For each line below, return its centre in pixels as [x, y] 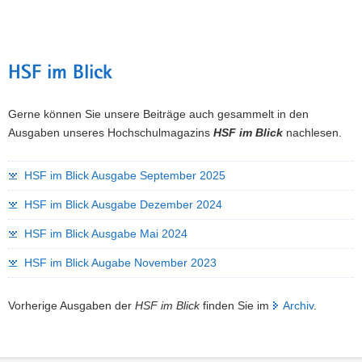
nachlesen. [314, 133]
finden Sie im [236, 306]
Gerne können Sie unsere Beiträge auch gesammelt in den [158, 114]
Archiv [298, 306]
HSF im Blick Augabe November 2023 [120, 263]
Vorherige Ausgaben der [72, 306]
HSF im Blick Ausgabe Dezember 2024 [123, 205]
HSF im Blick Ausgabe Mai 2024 [106, 234]
